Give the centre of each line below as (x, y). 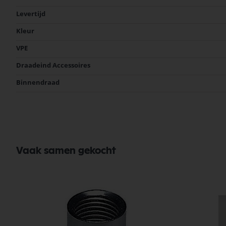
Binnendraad (38, 82)
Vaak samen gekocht (66, 151)
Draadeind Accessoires (53, 65)
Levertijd (31, 14)
